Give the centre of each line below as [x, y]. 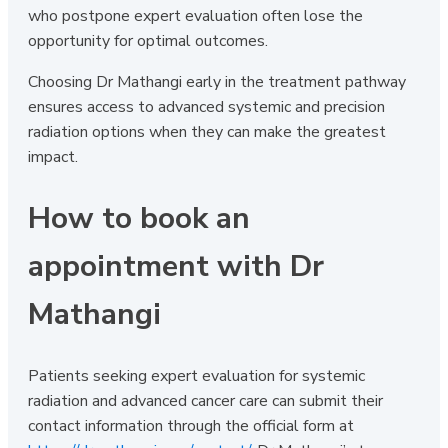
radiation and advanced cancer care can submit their [205, 400]
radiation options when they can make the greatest [207, 131]
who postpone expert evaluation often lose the [195, 15]
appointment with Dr [176, 266]
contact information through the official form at [191, 425]
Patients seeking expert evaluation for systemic [196, 375]
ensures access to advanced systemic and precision [206, 106]
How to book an [139, 218]
